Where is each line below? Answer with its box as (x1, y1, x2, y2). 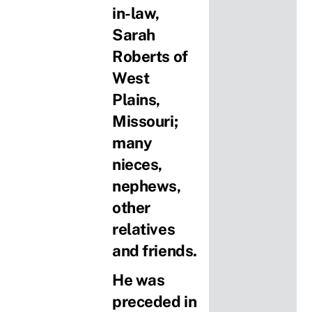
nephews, (112, 176, 181, 195)
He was (112, 270, 165, 289)
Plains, (112, 90, 160, 109)
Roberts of (112, 47, 188, 65)
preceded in (112, 292, 197, 311)
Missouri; (112, 111, 178, 130)
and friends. (112, 241, 197, 260)
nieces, (112, 155, 162, 173)
